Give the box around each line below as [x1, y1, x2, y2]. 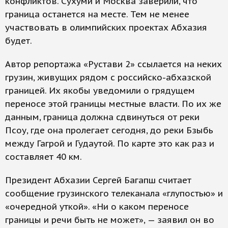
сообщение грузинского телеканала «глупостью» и [5, 188, 223, 199]
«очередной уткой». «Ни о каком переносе [5, 201, 189, 212]
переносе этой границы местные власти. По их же [5, 98, 221, 109]
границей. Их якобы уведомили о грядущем [5, 85, 195, 96]
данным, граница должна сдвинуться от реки [5, 111, 199, 123]
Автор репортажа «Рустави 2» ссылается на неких [5, 59, 222, 70]
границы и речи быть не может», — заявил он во [5, 214, 214, 225]
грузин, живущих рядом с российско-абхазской [5, 72, 211, 83]
